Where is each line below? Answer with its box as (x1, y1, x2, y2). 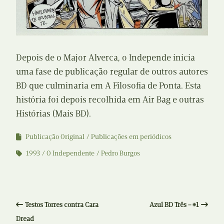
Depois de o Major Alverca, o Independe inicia (16, 51, 195, 63)
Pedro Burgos (101, 148, 140, 157)
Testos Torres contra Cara (25, 200, 98, 209)
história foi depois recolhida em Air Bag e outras (16, 93, 204, 105)
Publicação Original (25, 132, 84, 141)
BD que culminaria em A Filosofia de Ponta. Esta (16, 79, 201, 91)
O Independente (46, 148, 94, 157)
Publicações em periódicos (91, 132, 171, 141)
